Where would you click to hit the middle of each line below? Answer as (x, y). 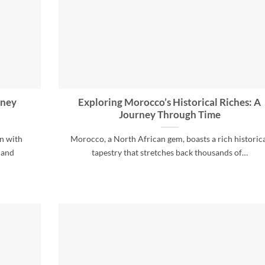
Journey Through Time (169, 115)
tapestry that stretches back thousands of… (169, 153)
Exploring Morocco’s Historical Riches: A (169, 103)
